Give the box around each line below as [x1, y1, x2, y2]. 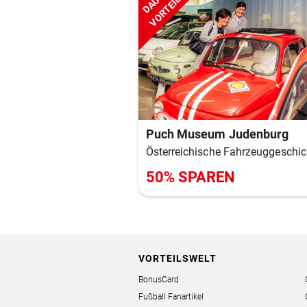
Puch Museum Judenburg [145, 127, 289, 142]
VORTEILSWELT [138, 252, 217, 264]
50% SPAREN [145, 169, 235, 186]
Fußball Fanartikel [138, 291, 204, 302]
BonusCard [138, 274, 179, 284]
